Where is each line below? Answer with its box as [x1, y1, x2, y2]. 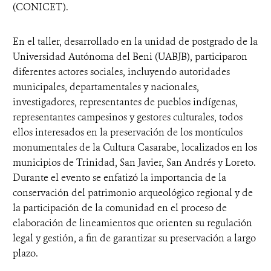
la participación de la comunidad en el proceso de [13, 201, 227, 214]
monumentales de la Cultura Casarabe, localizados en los [13, 140, 257, 154]
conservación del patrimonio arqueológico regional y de [13, 186, 253, 199]
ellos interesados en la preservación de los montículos [13, 125, 243, 139]
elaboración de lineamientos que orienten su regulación [13, 216, 252, 229]
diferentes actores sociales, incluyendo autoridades [13, 65, 230, 78]
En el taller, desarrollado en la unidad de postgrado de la [13, 34, 258, 48]
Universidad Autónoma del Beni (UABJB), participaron [13, 50, 247, 63]
